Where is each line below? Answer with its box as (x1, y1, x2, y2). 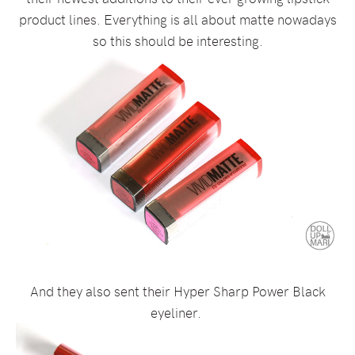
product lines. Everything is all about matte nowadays (18, 10, 337, 29)
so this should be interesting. (92, 31, 263, 50)
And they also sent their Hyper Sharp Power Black (29, 281, 326, 300)
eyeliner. (150, 303, 205, 322)
